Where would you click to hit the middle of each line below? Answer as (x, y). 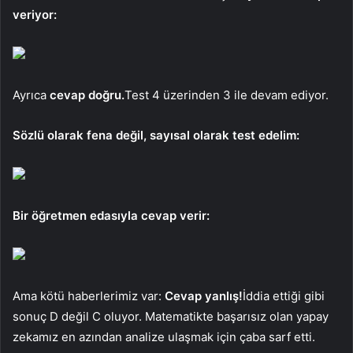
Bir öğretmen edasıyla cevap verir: (111, 215)
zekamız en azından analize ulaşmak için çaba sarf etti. (164, 336)
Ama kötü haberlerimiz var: (89, 295)
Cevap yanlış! (204, 295)
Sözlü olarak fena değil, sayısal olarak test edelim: (156, 135)
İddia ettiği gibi (284, 295)
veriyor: (35, 14)
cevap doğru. (87, 95)
